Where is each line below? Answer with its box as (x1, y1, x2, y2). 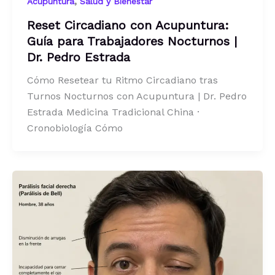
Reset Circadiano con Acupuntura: (27, 17, 229, 33)
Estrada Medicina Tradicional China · (27, 106, 199, 118)
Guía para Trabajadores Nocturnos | (27, 33, 237, 48)
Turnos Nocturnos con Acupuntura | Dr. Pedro (27, 90, 247, 102)
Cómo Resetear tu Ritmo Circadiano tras (27, 74, 218, 86)
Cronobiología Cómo (27, 122, 123, 134)
